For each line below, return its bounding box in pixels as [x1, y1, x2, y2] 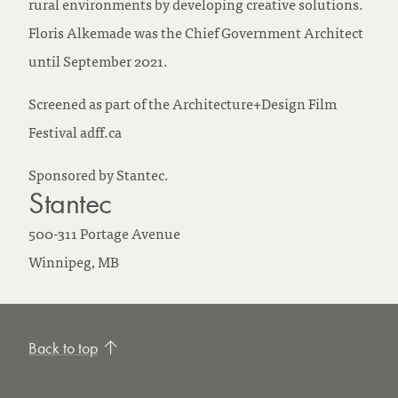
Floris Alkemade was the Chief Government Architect [28, 20, 363, 44]
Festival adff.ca [28, 119, 122, 143]
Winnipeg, [28, 249, 98, 273]
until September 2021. [28, 48, 168, 72]
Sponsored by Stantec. [28, 162, 169, 186]
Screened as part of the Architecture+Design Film [28, 91, 337, 115]
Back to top [28, 337, 98, 358]
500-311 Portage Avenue [28, 220, 180, 244]
